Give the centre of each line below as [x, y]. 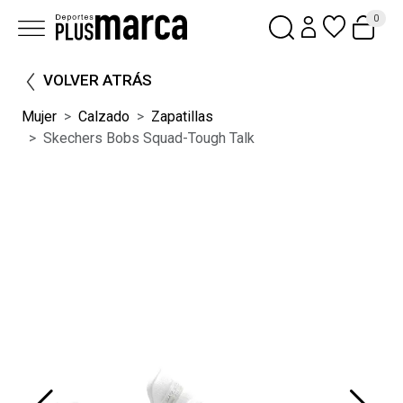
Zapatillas [182, 117]
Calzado [104, 117]
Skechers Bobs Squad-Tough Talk [149, 139]
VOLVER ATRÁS [98, 81]
